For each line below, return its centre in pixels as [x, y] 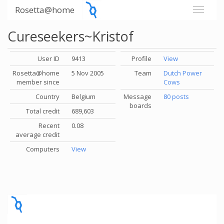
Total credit [43, 111]
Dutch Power [183, 73]
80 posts [176, 96]
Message [137, 96]
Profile [141, 58]
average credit [37, 134]
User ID [48, 58]
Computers [43, 149]
